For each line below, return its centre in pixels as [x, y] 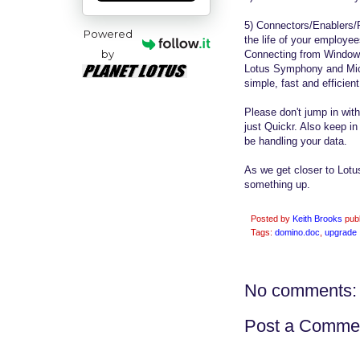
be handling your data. [296, 141]
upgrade [341, 233]
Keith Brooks [317, 219]
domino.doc [297, 233]
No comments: [301, 291]
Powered [108, 33]
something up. [277, 185]
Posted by [272, 219]
